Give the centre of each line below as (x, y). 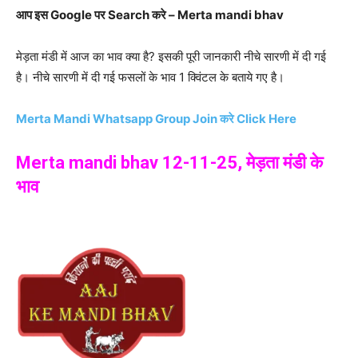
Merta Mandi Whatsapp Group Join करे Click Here (156, 118)
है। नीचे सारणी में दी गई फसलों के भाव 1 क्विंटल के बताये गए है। (150, 77)
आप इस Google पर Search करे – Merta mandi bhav (150, 14)
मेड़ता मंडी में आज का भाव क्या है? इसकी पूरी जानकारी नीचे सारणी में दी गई (171, 56)
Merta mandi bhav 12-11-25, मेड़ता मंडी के (169, 162)
